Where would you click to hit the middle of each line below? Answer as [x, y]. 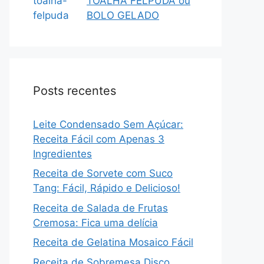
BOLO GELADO [123, 15]
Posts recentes [75, 90]
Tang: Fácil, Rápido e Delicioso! [107, 188]
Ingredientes [62, 154]
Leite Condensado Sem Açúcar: [108, 124]
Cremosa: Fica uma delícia [95, 222]
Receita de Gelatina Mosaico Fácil [113, 242]
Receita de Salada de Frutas [100, 208]
